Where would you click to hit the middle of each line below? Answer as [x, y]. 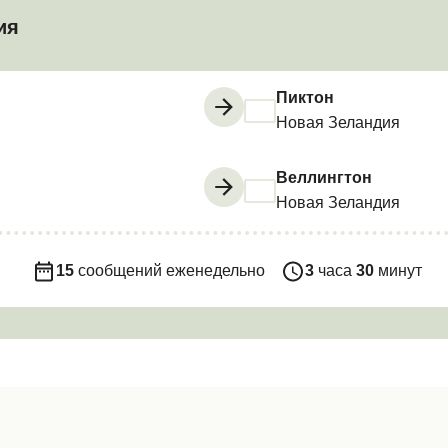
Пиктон [305, 99]
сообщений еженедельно [170, 270]
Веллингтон [324, 179]
